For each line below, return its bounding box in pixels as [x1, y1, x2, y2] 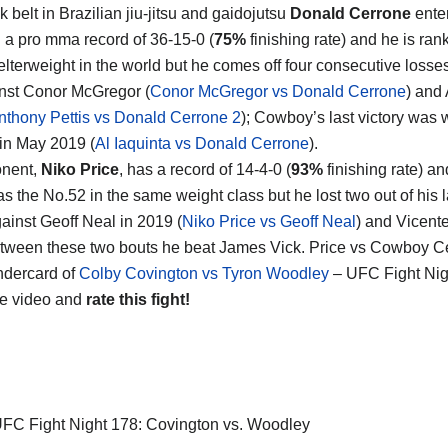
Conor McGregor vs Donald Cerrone [150, 82, 406, 100]
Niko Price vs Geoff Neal [182, 212, 356, 230]
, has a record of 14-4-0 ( [119, 160, 291, 178]
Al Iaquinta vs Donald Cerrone [95, 134, 309, 152]
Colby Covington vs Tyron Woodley [79, 264, 329, 282]
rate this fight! [86, 290, 190, 308]
